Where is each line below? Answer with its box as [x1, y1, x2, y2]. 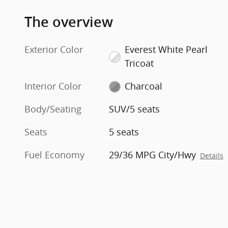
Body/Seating [24, 102, 81, 115]
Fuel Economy [24, 148, 84, 161]
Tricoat [124, 56, 154, 69]
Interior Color [24, 79, 81, 92]
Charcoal [124, 79, 162, 92]
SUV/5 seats [109, 102, 160, 115]
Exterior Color [24, 43, 83, 55]
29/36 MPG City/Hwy [109, 148, 196, 161]
